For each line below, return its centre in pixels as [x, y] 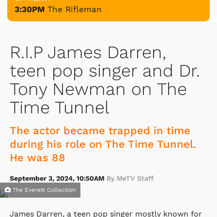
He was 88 [38, 157]
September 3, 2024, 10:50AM [58, 178]
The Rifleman [75, 9]
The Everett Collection [43, 190]
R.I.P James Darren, [88, 52]
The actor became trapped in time [100, 130]
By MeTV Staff [130, 178]
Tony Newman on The [98, 89]
